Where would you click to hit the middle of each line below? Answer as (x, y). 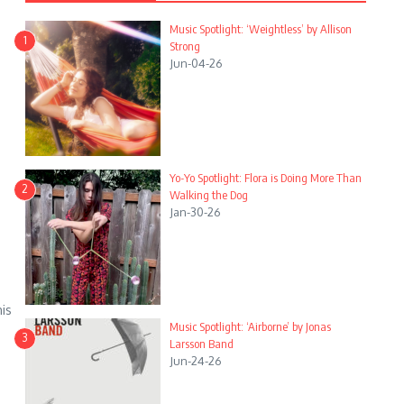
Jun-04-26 (196, 64)
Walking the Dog (209, 195)
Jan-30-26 (195, 212)
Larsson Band (202, 344)
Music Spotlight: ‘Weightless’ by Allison (261, 29)
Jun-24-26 (196, 361)
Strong (185, 46)
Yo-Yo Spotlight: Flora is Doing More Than (266, 178)
